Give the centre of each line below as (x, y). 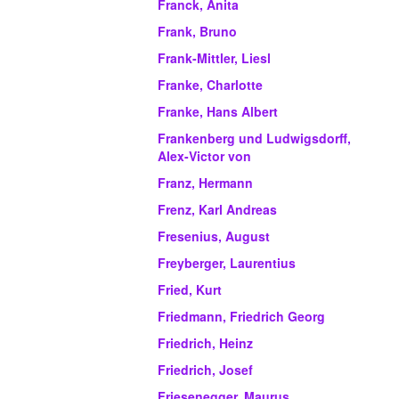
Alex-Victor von (204, 156)
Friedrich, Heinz (205, 343)
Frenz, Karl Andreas (217, 210)
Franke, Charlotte (210, 85)
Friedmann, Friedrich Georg (241, 317)
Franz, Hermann (205, 183)
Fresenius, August (214, 236)
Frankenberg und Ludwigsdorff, (254, 138)
